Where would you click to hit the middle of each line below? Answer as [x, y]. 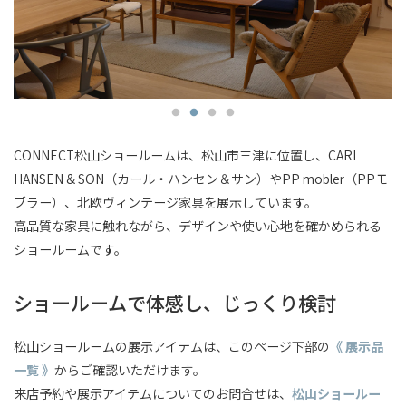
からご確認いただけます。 [130, 370]
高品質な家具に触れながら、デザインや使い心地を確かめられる [198, 225]
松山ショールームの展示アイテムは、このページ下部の [172, 347]
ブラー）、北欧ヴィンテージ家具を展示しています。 [165, 202]
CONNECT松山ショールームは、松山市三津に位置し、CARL [187, 155]
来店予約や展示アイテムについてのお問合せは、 [153, 394]
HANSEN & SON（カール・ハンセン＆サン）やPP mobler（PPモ [201, 178]
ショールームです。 [70, 249]
